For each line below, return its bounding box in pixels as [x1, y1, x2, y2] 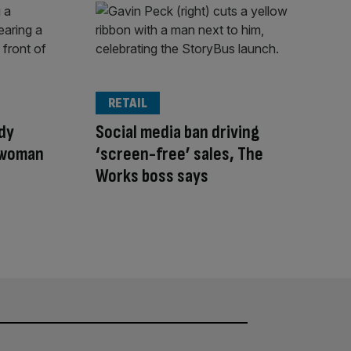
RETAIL [108, 94, 147, 111]
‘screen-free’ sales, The [96, 142, 263, 165]
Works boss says [96, 164, 208, 187]
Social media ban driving [96, 120, 259, 143]
